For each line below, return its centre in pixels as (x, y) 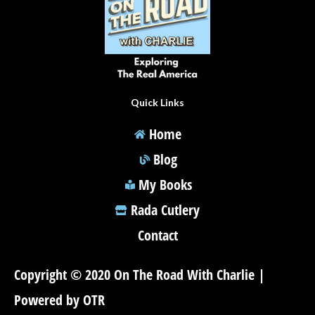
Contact (157, 235)
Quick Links (157, 102)
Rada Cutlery (166, 210)
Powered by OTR (59, 300)
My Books (166, 184)
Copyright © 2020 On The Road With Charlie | (140, 274)
